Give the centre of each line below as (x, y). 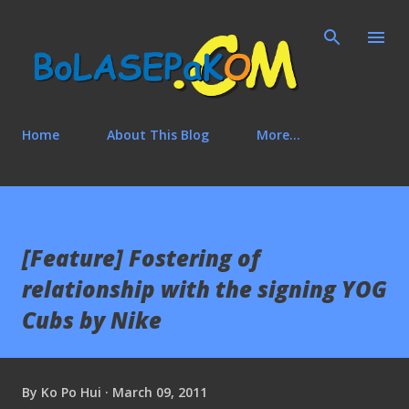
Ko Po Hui (71, 392)
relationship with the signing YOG (204, 289)
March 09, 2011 (160, 392)
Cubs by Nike (92, 320)
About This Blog (158, 135)
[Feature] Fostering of (141, 258)
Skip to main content (204, 23)
